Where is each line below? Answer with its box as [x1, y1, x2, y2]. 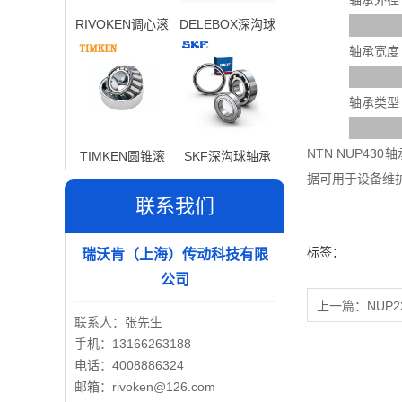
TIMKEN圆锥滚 [79, 149, 165, 163]
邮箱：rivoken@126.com [74, 380, 215, 394]
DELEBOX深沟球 [179, 17, 275, 31]
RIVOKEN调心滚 [75, 17, 169, 31]
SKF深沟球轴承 [183, 149, 271, 163]
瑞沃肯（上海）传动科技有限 [81, 247, 268, 262]
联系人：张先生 [74, 315, 162, 329]
